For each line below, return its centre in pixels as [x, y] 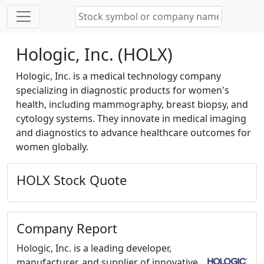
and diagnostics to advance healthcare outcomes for [133, 133]
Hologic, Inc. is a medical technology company [118, 76]
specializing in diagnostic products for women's [123, 90]
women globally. [52, 147]
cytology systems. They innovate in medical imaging [131, 118]
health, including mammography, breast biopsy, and [132, 104]
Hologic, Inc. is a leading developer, [94, 248]
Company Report [67, 228]
